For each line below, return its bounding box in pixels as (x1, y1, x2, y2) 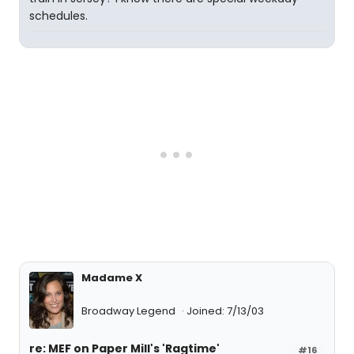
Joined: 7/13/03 (186, 303, 264, 318)
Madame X (81, 270, 142, 285)
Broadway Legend (81, 303, 178, 318)
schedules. (29, 8, 88, 24)
